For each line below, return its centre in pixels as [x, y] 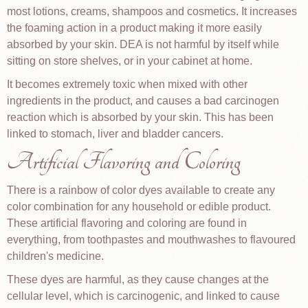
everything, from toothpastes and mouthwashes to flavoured [151, 240]
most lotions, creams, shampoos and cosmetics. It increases [152, 11]
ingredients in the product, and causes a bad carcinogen [143, 101]
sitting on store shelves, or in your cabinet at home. [130, 61]
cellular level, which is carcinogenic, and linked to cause [143, 296]
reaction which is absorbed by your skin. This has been [140, 117]
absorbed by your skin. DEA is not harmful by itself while [143, 44]
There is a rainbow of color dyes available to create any [141, 190]
